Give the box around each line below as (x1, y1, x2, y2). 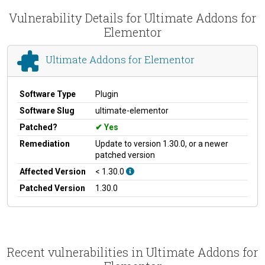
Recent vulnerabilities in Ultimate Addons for (7, 244, 258, 260)
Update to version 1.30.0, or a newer (95, 138, 228, 148)
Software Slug (20, 105, 75, 115)
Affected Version (20, 166, 86, 176)
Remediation (20, 138, 70, 148)
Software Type (20, 89, 76, 99)
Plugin (95, 89, 118, 99)
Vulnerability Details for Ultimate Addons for (9, 9, 256, 25)
